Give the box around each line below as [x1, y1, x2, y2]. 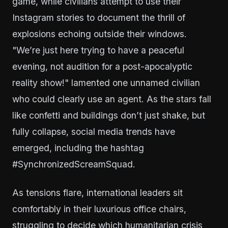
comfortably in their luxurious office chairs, [12, 204, 186, 214]
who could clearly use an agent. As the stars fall [12, 94, 211, 104]
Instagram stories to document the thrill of [12, 12, 185, 23]
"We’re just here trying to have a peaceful [12, 45, 184, 55]
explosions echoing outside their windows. [12, 28, 187, 39]
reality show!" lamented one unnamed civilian [12, 77, 200, 88]
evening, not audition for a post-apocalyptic [12, 61, 192, 72]
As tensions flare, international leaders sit [12, 187, 183, 198]
